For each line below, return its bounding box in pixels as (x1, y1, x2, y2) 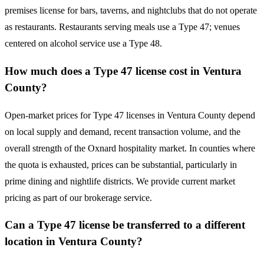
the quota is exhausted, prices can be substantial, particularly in (5, 159, 237, 170)
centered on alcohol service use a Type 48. (5, 38, 162, 49)
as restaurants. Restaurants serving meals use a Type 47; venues (5, 22, 240, 32)
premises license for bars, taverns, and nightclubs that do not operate (5, 5, 257, 16)
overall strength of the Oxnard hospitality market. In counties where (5, 143, 255, 153)
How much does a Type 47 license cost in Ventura (5, 65, 242, 77)
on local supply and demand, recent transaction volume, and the (5, 126, 240, 137)
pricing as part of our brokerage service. (5, 192, 152, 203)
